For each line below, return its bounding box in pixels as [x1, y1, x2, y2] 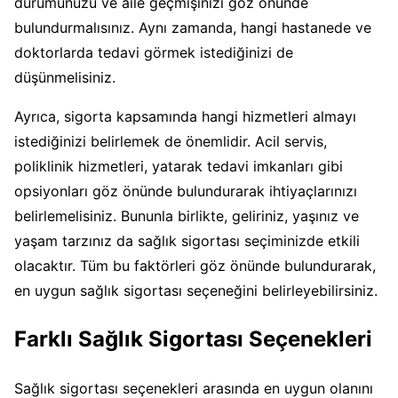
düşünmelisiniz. [14, 68, 115, 87]
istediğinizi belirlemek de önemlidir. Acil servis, [14, 132, 327, 151]
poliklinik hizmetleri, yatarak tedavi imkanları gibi [14, 157, 343, 176]
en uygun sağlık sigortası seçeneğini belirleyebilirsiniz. [14, 282, 378, 300]
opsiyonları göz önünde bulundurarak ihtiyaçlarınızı [14, 182, 357, 201]
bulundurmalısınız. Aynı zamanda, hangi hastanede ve [14, 19, 371, 37]
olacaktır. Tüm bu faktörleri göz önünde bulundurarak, [14, 257, 376, 275]
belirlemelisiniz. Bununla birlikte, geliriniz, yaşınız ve [14, 207, 359, 226]
